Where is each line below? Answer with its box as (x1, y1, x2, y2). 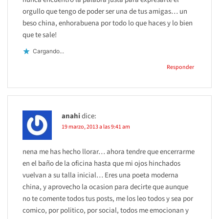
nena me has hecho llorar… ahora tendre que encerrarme (22, 146, 195, 157)
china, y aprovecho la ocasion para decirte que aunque (22, 181, 188, 192)
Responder (167, 63, 194, 71)
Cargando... (33, 47, 64, 55)
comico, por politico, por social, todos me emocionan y (22, 205, 189, 216)
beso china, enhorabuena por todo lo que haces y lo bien (22, 18, 193, 28)
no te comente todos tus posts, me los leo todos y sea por (22, 193, 193, 204)
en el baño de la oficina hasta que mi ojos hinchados (22, 158, 180, 169)
